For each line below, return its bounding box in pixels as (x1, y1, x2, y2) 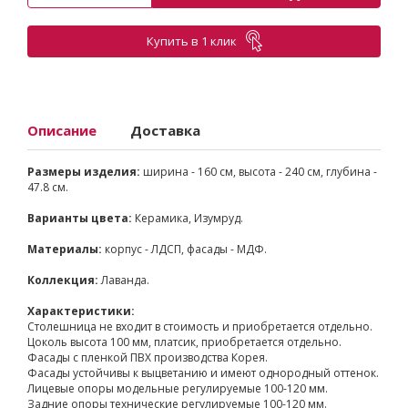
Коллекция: (27, 271, 98, 288)
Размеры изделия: (27, 163, 140, 179)
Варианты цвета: (27, 209, 132, 226)
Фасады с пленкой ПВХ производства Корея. (27, 349, 268, 365)
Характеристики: (27, 302, 135, 319)
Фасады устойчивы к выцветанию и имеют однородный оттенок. (27, 364, 379, 381)
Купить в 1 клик (146, 33, 237, 50)
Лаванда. (98, 271, 149, 288)
